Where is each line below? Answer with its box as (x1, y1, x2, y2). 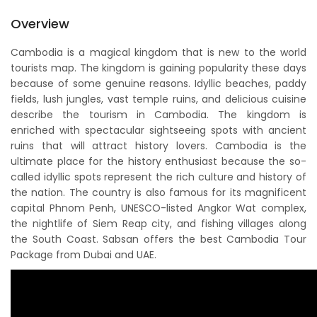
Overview (11, 15, 69, 33)
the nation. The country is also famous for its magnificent (11, 185, 306, 200)
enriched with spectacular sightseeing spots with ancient (11, 123, 306, 137)
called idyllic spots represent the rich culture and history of (11, 170, 306, 184)
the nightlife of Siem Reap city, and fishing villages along (11, 217, 306, 231)
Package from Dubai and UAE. (11, 248, 156, 262)
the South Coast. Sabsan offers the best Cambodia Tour (11, 232, 306, 246)
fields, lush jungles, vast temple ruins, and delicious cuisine (11, 92, 306, 106)
